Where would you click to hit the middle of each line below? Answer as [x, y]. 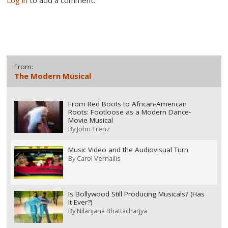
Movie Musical [90, 120]
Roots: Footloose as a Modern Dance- [129, 112]
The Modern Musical [53, 76]
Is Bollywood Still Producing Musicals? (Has [136, 194]
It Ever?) [80, 202]
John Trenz [93, 129]
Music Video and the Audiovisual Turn [128, 149]
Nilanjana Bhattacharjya [112, 211]
